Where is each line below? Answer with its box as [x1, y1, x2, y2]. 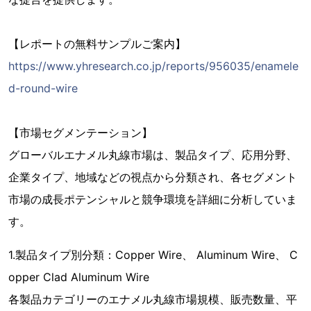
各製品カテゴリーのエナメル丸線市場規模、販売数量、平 [8, 292, 297, 306]
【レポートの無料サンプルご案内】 [8, 37, 186, 51]
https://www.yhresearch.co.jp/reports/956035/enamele [8, 59, 299, 73]
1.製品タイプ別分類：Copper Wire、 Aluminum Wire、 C [8, 248, 298, 262]
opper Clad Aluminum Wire [8, 270, 149, 284]
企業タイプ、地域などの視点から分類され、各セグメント [8, 170, 297, 184]
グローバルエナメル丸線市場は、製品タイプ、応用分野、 [8, 148, 297, 162]
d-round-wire [8, 81, 78, 95]
